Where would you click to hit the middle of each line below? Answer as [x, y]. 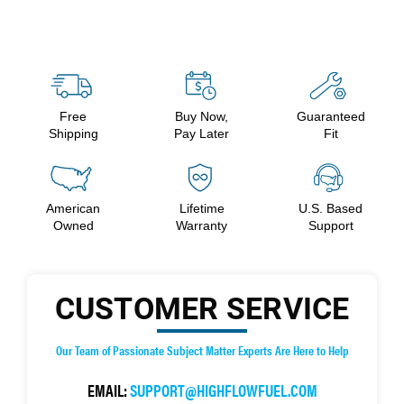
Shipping [73, 133]
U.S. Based [331, 208]
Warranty [202, 225]
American [73, 208]
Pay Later [202, 133]
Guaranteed [331, 116]
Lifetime [202, 208]
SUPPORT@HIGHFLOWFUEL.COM [223, 390]
